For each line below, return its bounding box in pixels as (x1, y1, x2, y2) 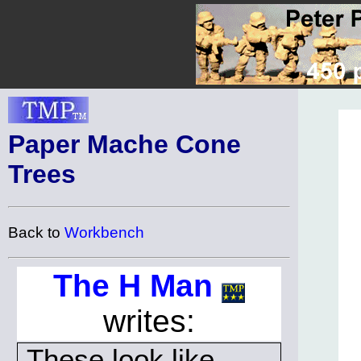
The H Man (53, 268, 213, 303)
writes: (103, 303, 195, 338)
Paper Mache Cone (8, 130, 241, 159)
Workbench (64, 223, 144, 241)
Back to (8, 223, 64, 241)
